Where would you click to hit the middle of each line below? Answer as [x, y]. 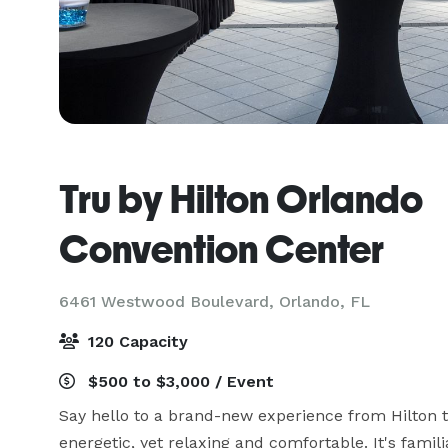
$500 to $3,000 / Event [178, 381]
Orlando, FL [324, 301]
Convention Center [221, 249]
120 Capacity [135, 341]
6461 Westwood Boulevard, [169, 301]
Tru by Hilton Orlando [241, 199]
